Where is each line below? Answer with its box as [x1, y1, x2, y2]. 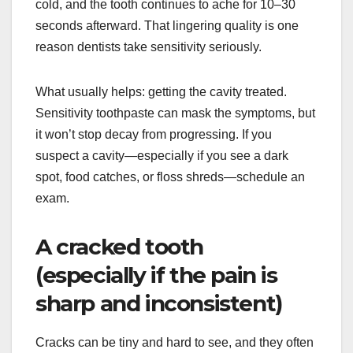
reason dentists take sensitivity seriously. [35, 39, 262, 54]
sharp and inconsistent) [35, 289, 282, 317]
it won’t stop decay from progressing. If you [35, 127, 272, 141]
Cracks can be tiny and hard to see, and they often [35, 335, 314, 349]
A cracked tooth [35, 232, 204, 260]
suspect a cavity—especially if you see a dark [35, 148, 288, 162]
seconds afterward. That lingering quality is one [35, 18, 299, 32]
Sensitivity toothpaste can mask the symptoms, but [35, 106, 315, 120]
